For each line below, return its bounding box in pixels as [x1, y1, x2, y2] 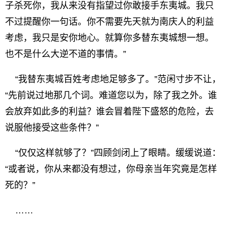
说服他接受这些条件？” [5, 123, 99, 133]
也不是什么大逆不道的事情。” [5, 49, 126, 59]
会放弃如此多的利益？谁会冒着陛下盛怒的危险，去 [5, 106, 214, 117]
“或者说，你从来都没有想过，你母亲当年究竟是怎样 [5, 164, 217, 174]
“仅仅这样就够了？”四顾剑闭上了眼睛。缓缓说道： [5, 148, 221, 158]
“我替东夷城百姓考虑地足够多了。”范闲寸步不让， [5, 74, 221, 84]
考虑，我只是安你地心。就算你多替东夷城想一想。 [5, 33, 214, 43]
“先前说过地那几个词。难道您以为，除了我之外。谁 [5, 90, 217, 100]
